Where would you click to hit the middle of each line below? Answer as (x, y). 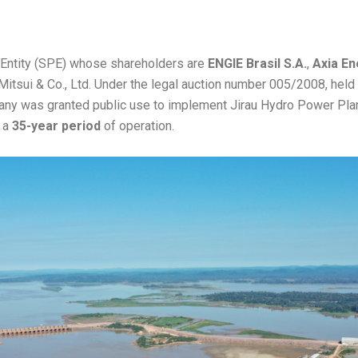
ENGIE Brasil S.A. (257, 64)
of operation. (137, 126)
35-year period (56, 126)
